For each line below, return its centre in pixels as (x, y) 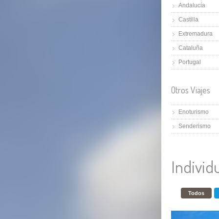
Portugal (190, 62)
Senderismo (195, 126)
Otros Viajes (191, 90)
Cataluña (191, 48)
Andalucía (192, 5)
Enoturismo (194, 112)
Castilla (188, 19)
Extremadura (196, 33)
